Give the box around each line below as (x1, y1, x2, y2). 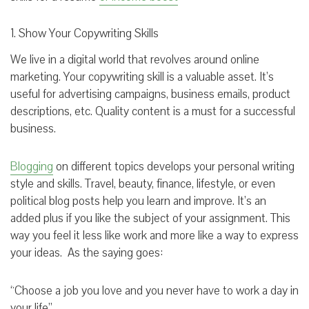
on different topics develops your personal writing (53, 158, 295, 175)
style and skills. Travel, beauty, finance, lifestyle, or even (10, 175, 275, 192)
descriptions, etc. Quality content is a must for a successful (10, 103, 295, 119)
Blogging (10, 158, 53, 175)
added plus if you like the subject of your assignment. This (10, 210, 290, 226)
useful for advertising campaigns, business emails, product (10, 86, 290, 102)
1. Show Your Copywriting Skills (10, 25, 159, 41)
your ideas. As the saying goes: (10, 244, 163, 261)
